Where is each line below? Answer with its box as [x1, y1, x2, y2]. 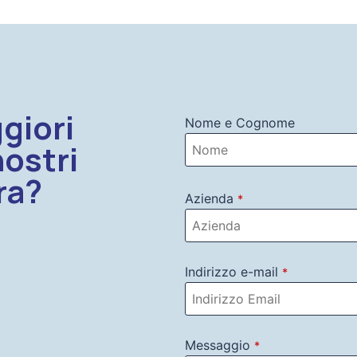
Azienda [185, 190, 233, 206]
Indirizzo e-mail [185, 263, 278, 280]
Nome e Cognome [185, 114, 295, 131]
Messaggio [185, 336, 250, 353]
